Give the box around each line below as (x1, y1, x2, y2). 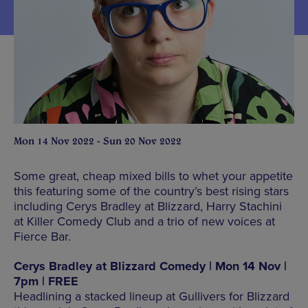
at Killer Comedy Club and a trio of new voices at (14, 214, 275, 230)
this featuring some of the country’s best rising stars (14, 184, 289, 199)
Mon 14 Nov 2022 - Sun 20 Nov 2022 (14, 135, 181, 148)
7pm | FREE (14, 274, 78, 289)
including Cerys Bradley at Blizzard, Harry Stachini (14, 199, 282, 214)
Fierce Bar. (14, 229, 71, 245)
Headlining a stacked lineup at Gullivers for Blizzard (14, 289, 289, 305)
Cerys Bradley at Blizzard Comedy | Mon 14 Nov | (14, 258, 287, 274)
